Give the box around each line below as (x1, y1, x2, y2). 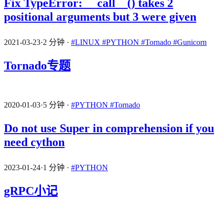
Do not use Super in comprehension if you (4, 121, 214, 135)
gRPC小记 (4, 184, 58, 197)
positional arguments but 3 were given (4, 10, 196, 23)
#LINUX (71, 37, 102, 46)
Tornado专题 (4, 59, 71, 72)
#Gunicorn (173, 37, 207, 46)
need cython (4, 135, 65, 148)
